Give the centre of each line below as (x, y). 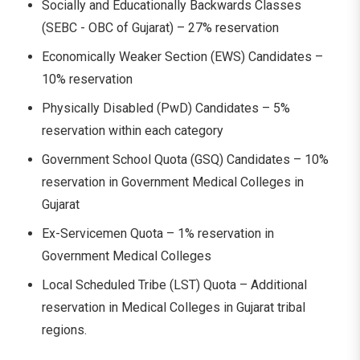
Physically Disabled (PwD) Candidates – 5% (166, 108)
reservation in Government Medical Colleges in (173, 182)
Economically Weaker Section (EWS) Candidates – (182, 56)
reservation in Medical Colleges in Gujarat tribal (174, 307)
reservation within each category (133, 130)
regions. (64, 329)
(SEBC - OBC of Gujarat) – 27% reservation (160, 27)
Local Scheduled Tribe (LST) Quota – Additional (174, 284)
